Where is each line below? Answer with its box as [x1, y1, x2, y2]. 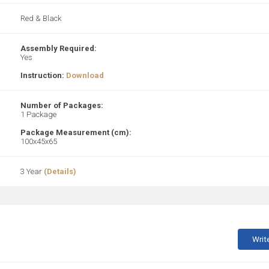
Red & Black [20, 14, 61, 23]
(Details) [44, 167, 76, 177]
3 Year [20, 167, 44, 177]
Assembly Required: [20, 44, 97, 53]
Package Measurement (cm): [20, 128, 131, 138]
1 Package [20, 110, 56, 119]
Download [66, 71, 104, 80]
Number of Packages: [20, 101, 103, 110]
